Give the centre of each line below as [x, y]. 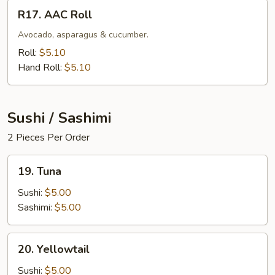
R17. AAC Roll [55, 15]
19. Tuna [40, 171]
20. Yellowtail [54, 249]
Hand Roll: [41, 68]
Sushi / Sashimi [59, 118]
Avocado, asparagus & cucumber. [83, 35]
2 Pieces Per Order [48, 137]
